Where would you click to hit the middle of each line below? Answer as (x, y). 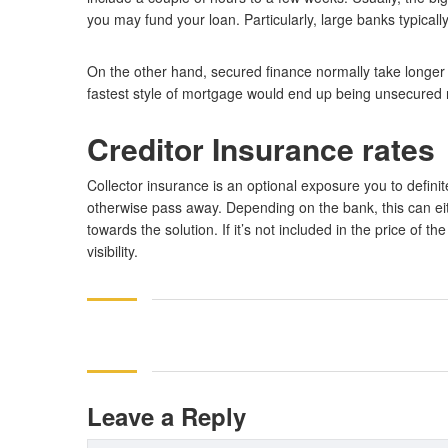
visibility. (112, 251)
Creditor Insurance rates (261, 148)
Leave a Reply (166, 416)
